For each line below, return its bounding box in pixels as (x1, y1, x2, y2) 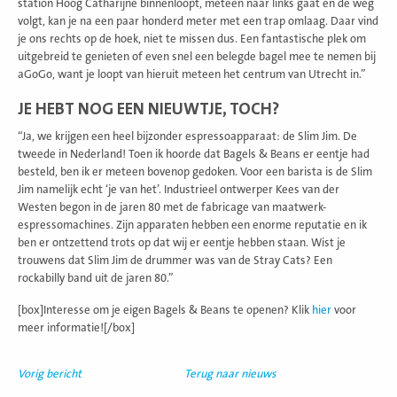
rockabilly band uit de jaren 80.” (18, 271, 174, 284)
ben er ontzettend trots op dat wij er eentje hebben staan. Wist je (18, 236, 346, 249)
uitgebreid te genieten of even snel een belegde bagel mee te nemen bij (18, 50, 376, 63)
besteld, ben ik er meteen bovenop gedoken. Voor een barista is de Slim (18, 165, 372, 178)
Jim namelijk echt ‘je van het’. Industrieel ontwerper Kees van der (18, 183, 339, 196)
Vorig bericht (18, 367, 82, 380)
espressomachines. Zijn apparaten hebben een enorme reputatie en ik (18, 218, 367, 231)
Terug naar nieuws (184, 367, 276, 380)
